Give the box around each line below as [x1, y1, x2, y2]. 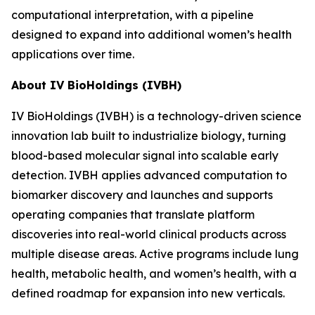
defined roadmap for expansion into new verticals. [11, 286, 285, 300]
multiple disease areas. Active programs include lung [11, 247, 299, 261]
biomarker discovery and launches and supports [11, 188, 273, 202]
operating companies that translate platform [11, 207, 255, 221]
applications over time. [11, 47, 134, 61]
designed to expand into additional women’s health [11, 27, 292, 41]
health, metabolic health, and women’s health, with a [11, 266, 297, 281]
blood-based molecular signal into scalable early [11, 148, 278, 162]
